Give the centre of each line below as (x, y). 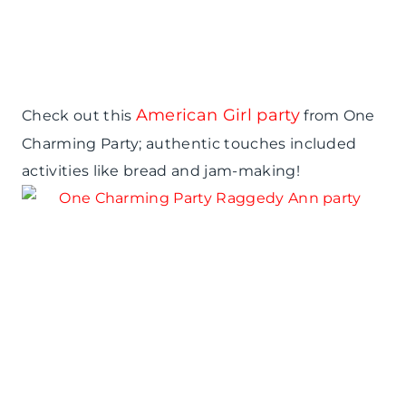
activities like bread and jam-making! (161, 171)
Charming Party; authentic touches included (189, 144)
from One (337, 116)
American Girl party (217, 116)
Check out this (79, 116)
